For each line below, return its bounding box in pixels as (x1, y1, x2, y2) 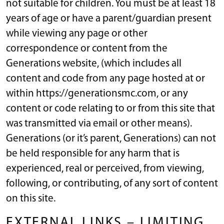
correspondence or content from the (6, 43, 167, 54)
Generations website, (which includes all (6, 58, 181, 69)
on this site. (6, 193, 55, 204)
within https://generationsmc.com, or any (6, 88, 188, 99)
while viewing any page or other (6, 28, 147, 39)
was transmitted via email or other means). (6, 118, 192, 129)
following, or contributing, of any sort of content (6, 178, 218, 189)
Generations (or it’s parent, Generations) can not (6, 133, 216, 144)
